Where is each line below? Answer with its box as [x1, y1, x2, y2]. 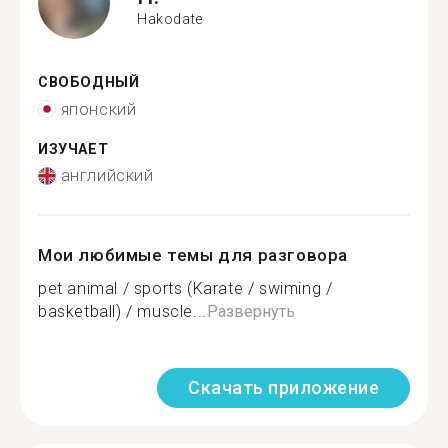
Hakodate [137, 10, 203, 27]
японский [60, 99, 137, 119]
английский [60, 166, 154, 185]
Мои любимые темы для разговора [38, 245, 349, 265]
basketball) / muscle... [38, 302, 207, 321]
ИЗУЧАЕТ [38, 140, 109, 158]
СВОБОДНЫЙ [38, 74, 140, 91]
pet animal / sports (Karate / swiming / [38, 279, 333, 298]
